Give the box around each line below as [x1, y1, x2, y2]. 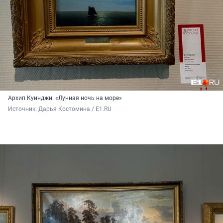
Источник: [8, 106, 38, 113]
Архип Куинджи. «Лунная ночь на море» [8, 95, 122, 102]
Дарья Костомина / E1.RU [38, 106, 111, 113]
